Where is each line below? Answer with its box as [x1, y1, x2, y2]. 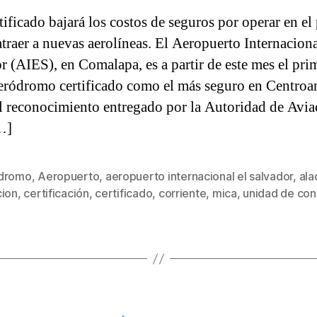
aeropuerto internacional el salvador [105, 169, 294, 183]
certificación [23, 186, 89, 200]
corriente [158, 186, 207, 200]
